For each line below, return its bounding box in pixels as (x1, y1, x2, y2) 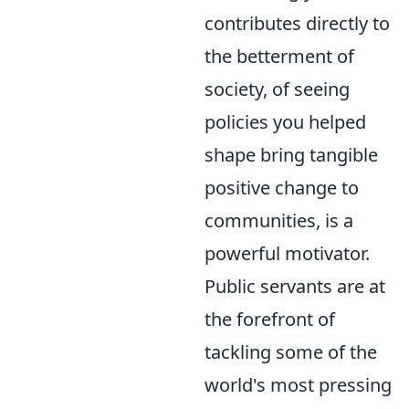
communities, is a (204, 208, 353, 233)
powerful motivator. (204, 241, 370, 266)
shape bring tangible (204, 142, 378, 167)
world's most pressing (204, 372, 392, 397)
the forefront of (204, 307, 335, 331)
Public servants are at (204, 274, 385, 299)
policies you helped (204, 110, 366, 134)
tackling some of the (204, 340, 377, 364)
